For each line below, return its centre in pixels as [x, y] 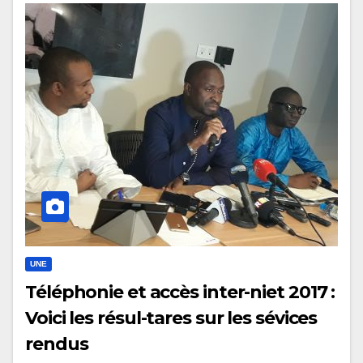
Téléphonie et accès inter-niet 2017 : [180, 292]
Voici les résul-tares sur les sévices [171, 318]
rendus [57, 344]
